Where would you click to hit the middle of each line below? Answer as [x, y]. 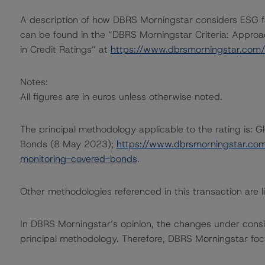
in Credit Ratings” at [65, 49]
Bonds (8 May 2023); [68, 144]
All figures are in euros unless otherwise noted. [121, 97]
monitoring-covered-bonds [78, 159]
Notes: [34, 82]
